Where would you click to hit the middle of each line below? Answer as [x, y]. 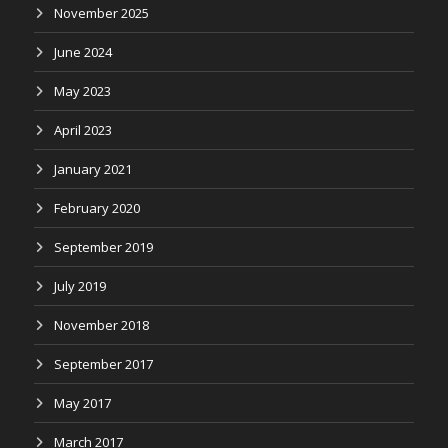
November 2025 [101, 13]
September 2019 [103, 247]
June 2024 [83, 52]
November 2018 [101, 325]
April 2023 [83, 130]
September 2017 [103, 364]
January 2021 [93, 169]
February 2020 [97, 208]
